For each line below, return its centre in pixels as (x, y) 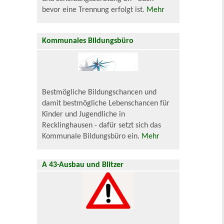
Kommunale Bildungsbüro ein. (92, 136)
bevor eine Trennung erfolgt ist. (94, 10)
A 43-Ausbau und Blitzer (83, 165)
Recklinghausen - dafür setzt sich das (102, 125)
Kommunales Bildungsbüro (88, 41)
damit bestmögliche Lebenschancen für (106, 103)
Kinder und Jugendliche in (84, 114)
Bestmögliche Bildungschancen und (99, 92)
